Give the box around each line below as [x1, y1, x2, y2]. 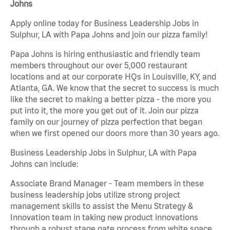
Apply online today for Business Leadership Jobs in [10, 18, 199, 28]
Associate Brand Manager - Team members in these [10, 179, 204, 188]
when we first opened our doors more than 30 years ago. [10, 128, 219, 138]
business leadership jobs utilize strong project [10, 190, 180, 200]
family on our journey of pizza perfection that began [10, 117, 202, 127]
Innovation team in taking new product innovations [10, 213, 198, 222]
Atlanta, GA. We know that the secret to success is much [10, 83, 219, 93]
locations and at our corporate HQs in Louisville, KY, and [10, 72, 216, 82]
